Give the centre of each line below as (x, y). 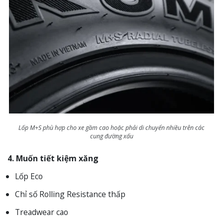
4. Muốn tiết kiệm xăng (53, 158)
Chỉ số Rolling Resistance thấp (70, 194)
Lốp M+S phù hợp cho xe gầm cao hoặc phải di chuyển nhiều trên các (111, 127)
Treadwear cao (42, 212)
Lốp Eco (29, 176)
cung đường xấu (111, 136)
